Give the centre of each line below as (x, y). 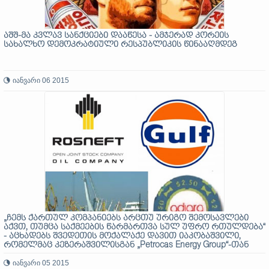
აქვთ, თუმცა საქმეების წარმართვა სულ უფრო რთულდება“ (134, 227)
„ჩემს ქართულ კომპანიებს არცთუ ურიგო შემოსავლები (126, 218)
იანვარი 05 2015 (41, 263)
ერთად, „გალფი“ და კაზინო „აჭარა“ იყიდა (96, 254)
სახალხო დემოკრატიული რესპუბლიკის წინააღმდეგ (120, 45)
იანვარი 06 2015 (41, 80)
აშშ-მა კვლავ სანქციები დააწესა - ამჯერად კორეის (116, 36)
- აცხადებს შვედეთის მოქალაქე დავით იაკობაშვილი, (122, 236)
